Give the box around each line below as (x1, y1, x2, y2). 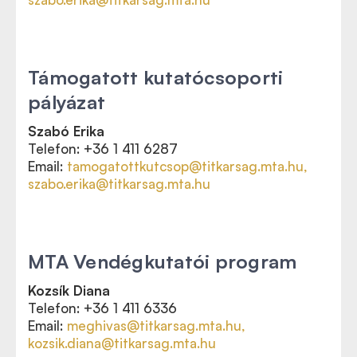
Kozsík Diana (28, 282, 110, 299)
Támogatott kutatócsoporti (28, 65, 284, 89)
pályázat (28, 90, 105, 114)
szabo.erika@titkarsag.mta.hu (28, 175, 210, 192)
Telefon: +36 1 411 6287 (28, 140, 178, 157)
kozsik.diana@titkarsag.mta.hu (28, 335, 216, 351)
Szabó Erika (28, 123, 104, 139)
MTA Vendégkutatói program (28, 249, 297, 273)
